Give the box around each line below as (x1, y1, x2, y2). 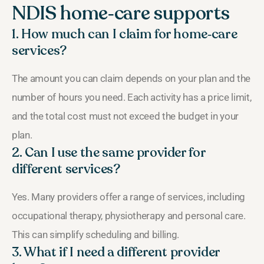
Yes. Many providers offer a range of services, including (12, 190, 245, 203)
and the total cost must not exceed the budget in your (12, 110, 239, 122)
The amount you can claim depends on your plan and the (12, 72, 250, 84)
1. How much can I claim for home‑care (12, 25, 237, 43)
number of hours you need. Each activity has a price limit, (12, 91, 252, 103)
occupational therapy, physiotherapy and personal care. (12, 209, 246, 222)
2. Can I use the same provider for (12, 143, 206, 161)
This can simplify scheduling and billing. (12, 228, 180, 240)
